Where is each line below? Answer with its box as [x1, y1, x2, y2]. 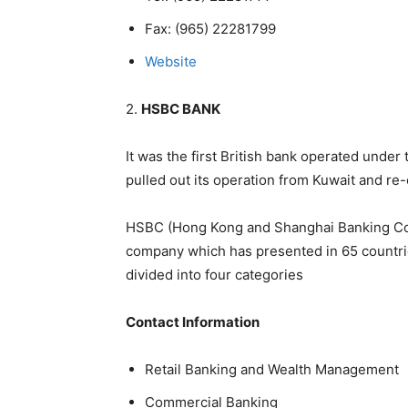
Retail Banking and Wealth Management [145, 361, 399, 378]
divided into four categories [126, 266, 303, 283]
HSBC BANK [141, 100, 223, 117]
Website [145, 53, 197, 70]
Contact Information [126, 313, 260, 331]
